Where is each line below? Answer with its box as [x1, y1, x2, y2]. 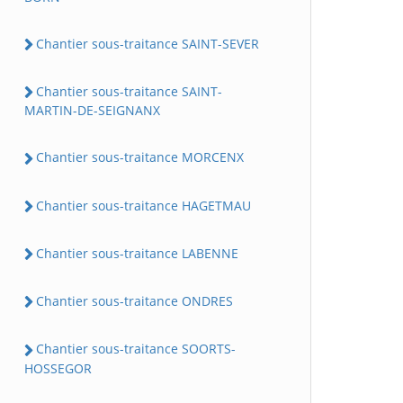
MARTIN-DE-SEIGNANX [24, 102, 160, 120]
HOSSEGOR [24, 359, 92, 377]
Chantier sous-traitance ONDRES [36, 292, 233, 310]
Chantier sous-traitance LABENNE [36, 244, 238, 262]
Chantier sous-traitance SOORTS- [36, 340, 236, 358]
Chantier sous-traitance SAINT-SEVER [36, 34, 259, 52]
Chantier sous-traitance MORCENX [36, 148, 244, 166]
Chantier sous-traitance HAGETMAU [36, 196, 251, 214]
